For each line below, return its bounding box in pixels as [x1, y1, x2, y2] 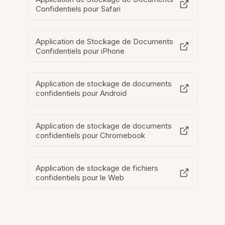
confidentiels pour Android [36, 88, 127, 98]
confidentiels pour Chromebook [36, 131, 146, 141]
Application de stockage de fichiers [36, 163, 159, 173]
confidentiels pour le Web [36, 173, 125, 183]
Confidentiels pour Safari [36, 4, 121, 14]
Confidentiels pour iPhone [36, 46, 125, 56]
